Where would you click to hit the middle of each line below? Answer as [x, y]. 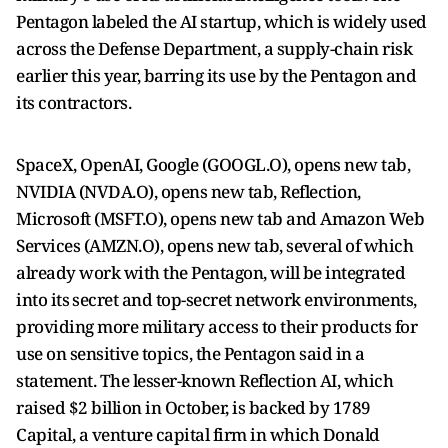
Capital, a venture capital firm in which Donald [198, 434]
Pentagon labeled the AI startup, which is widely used [221, 21]
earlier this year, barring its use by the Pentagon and [216, 75]
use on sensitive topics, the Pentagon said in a [190, 353]
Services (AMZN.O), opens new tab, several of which [214, 245]
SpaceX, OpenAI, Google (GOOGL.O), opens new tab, [213, 164]
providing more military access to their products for [216, 326]
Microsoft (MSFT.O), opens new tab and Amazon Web [220, 218]
